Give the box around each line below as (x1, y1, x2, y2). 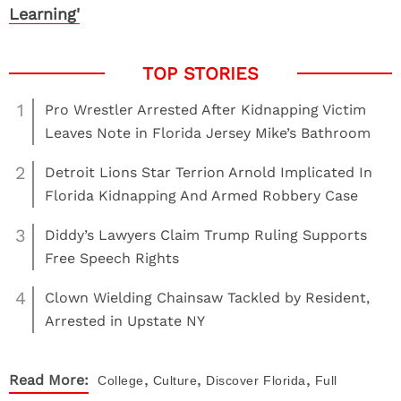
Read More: (9, 371, 89, 388)
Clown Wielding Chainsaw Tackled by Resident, (45, 289, 370, 306)
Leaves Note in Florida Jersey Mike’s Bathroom (45, 124, 371, 141)
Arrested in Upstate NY (45, 312, 205, 329)
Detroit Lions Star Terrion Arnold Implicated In (45, 164, 372, 181)
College (98, 373, 144, 388)
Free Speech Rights (45, 250, 179, 267)
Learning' (9, 4, 80, 23)
